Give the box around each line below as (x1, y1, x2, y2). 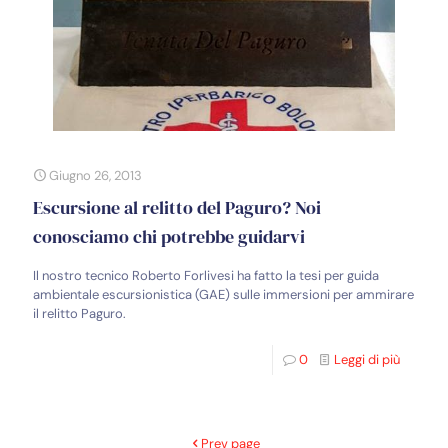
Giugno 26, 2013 (49, 167, 142, 185)
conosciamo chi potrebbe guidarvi (33, 224, 305, 250)
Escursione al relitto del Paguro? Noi (33, 195, 321, 221)
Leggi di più (334, 351, 400, 369)
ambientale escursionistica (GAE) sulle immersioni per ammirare (33, 286, 414, 304)
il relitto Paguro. (33, 305, 126, 323)
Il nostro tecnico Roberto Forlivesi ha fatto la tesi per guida (33, 267, 379, 285)
